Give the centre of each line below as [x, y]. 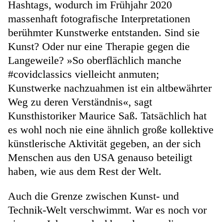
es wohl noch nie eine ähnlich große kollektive [111, 129]
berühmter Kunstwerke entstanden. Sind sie [104, 32]
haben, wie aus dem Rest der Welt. [85, 171]
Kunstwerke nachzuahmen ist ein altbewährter [110, 88]
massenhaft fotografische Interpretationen [99, 18]
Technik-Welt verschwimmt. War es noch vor [107, 210]
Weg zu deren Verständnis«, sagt [80, 102]
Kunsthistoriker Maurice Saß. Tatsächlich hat [107, 115]
